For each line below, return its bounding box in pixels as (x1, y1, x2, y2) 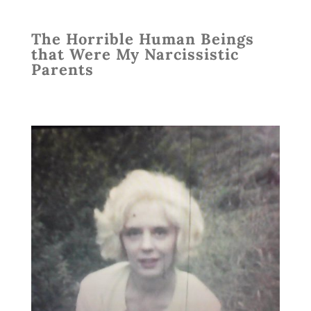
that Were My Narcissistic (31, 44, 239, 64)
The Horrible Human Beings (31, 28, 254, 49)
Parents (31, 59, 94, 79)
